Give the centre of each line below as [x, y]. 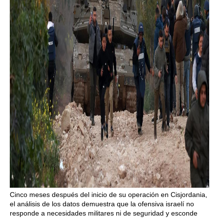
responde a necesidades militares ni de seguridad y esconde [104, 213]
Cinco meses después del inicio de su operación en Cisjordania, [109, 195]
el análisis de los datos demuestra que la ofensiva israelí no [102, 204]
